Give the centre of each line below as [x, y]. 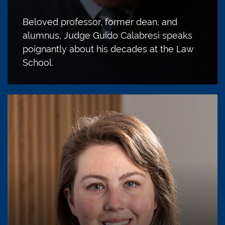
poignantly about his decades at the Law [108, 49]
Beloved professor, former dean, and [100, 22]
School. [38, 62]
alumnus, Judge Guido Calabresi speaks [107, 35]
